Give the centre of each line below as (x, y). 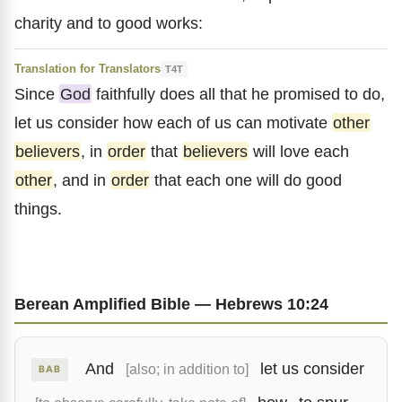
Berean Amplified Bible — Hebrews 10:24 (171, 304)
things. (38, 209)
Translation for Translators (87, 69)
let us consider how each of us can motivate (173, 122)
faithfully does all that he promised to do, (238, 94)
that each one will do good (246, 180)
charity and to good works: (109, 23)
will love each (299, 151)
